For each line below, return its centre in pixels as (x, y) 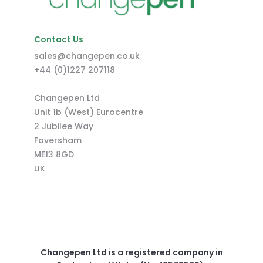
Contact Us (59, 40)
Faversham (58, 141)
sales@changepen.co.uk (87, 56)
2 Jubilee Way (64, 127)
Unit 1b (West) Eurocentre (89, 112)
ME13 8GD (54, 155)
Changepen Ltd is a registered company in (131, 253)
